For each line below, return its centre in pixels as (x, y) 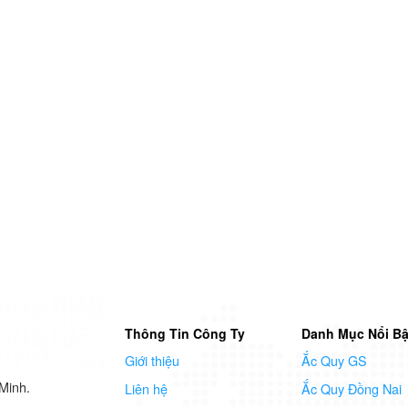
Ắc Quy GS (334, 360)
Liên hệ (146, 389)
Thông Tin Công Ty (184, 333)
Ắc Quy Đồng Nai (351, 389)
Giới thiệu (152, 360)
